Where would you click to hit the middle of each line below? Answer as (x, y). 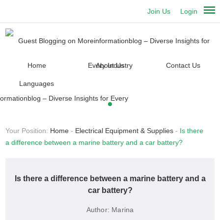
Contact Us (183, 66)
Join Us (159, 11)
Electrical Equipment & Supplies (124, 131)
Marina (123, 210)
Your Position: (28, 131)
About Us (110, 66)
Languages (37, 84)
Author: (98, 210)
